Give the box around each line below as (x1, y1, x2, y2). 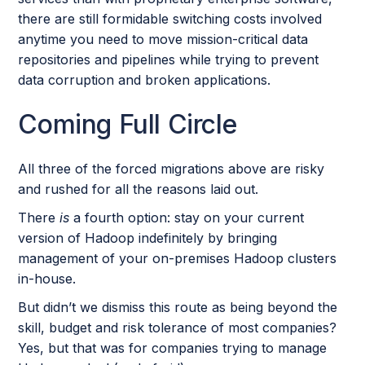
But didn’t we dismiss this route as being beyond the (18, 299, 338, 316)
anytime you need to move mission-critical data (18, 31, 309, 48)
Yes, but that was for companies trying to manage (18, 340, 328, 357)
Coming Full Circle (18, 108, 237, 141)
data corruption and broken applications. (18, 72, 271, 89)
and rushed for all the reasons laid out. (18, 181, 263, 198)
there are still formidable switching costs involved (18, 11, 323, 28)
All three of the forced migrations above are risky (18, 161, 325, 178)
